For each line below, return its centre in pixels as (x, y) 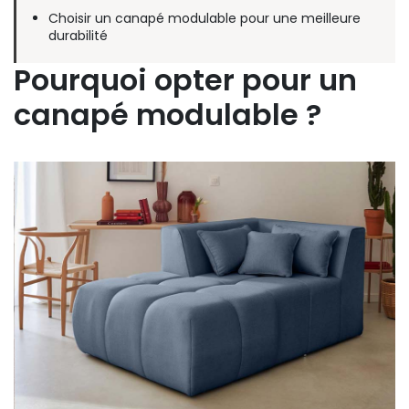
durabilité (79, 36)
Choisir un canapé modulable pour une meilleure (205, 19)
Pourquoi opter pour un (185, 80)
